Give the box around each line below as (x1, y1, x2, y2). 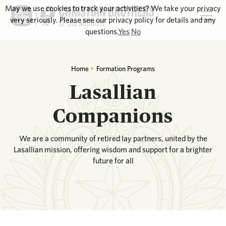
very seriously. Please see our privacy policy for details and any (10, 15, 216, 25)
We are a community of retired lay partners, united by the (19, 134, 207, 144)
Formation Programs (96, 64, 155, 73)
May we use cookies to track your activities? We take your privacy (5, 4, 221, 13)
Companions (53, 104, 173, 127)
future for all (92, 156, 134, 166)
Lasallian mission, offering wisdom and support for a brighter (14, 145, 212, 155)
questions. (85, 27, 118, 36)
